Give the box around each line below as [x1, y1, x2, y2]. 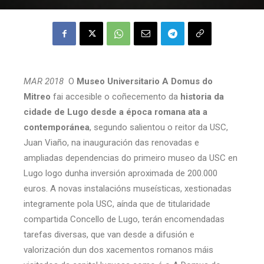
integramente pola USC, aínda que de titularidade [24, 199, 210, 209]
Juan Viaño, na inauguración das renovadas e [24, 137, 199, 148]
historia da [180, 91, 224, 102]
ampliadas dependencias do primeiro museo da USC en [24, 153, 237, 163]
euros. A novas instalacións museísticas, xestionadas [24, 183, 232, 194]
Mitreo [24, 91, 51, 102]
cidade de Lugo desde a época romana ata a [24, 107, 207, 117]
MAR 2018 [24, 76, 68, 87]
